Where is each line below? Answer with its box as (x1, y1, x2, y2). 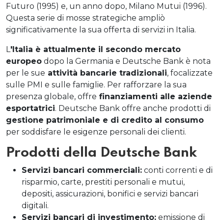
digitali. (22, 201, 49, 210)
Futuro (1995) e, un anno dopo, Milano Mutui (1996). (6, 1, 207, 11)
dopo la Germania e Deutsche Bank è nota (42, 56, 211, 66)
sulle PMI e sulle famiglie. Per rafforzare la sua (6, 80, 187, 89)
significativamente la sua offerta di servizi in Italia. (6, 25, 196, 34)
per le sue (6, 68, 45, 78)
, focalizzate (167, 68, 213, 78)
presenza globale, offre (6, 92, 97, 101)
